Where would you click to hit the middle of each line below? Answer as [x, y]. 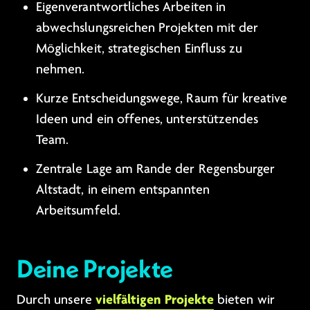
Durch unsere [56, 300]
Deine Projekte [95, 268]
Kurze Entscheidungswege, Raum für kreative [162, 98]
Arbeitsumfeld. [78, 210]
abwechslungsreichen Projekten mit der [147, 28]
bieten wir [244, 300]
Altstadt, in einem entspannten [123, 190]
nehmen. [61, 69]
